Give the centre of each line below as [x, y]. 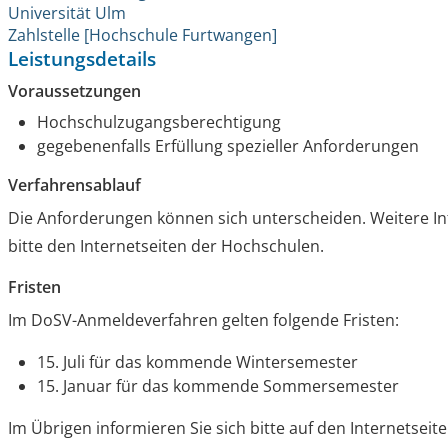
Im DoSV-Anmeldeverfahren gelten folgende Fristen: [204, 320]
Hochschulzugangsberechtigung [159, 122]
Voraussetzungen [75, 91]
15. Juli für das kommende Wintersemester [198, 362]
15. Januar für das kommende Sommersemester [218, 386]
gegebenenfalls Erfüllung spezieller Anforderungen [228, 146]
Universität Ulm [67, 13]
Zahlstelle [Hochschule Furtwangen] [143, 35]
